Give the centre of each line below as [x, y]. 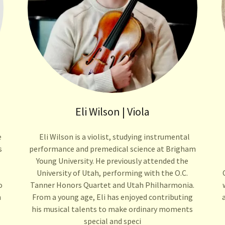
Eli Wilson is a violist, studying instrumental [113, 137]
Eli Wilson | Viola [112, 112]
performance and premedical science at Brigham [112, 149]
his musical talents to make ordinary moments [113, 209]
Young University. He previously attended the [113, 161]
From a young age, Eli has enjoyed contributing [112, 197]
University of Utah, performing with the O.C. [113, 173]
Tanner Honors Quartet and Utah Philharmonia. [113, 185]
